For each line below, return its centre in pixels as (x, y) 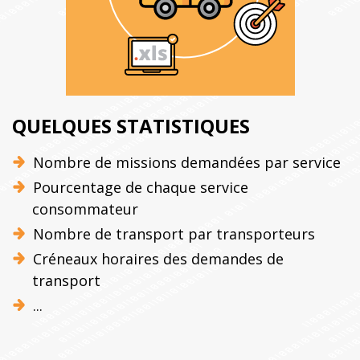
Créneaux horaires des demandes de (158, 258)
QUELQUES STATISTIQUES (131, 125)
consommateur (85, 209)
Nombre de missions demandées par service (186, 162)
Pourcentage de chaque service (140, 187)
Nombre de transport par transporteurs (174, 233)
